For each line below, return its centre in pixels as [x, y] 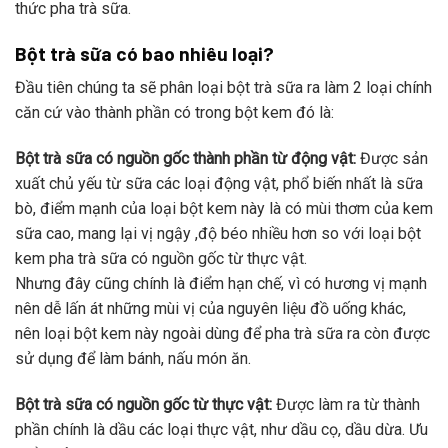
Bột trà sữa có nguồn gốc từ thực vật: [143, 404]
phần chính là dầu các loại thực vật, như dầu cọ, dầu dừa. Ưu [221, 429]
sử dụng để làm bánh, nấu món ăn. [133, 359]
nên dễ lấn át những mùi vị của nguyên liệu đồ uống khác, [210, 309]
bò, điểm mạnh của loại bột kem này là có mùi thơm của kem [224, 209]
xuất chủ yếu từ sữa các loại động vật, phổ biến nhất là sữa [219, 184]
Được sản [392, 159]
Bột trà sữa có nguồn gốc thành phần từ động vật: [185, 159]
